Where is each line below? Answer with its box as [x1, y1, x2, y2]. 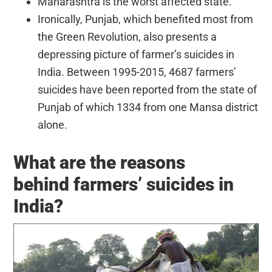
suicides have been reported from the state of [38, 83, 257, 96]
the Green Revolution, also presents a [38, 30, 217, 43]
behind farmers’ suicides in [13, 173, 234, 195]
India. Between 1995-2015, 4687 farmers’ [38, 65, 237, 78]
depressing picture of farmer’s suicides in [38, 47, 235, 61]
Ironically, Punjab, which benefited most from [38, 12, 254, 25]
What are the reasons [13, 151, 186, 173]
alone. [38, 118, 68, 131]
